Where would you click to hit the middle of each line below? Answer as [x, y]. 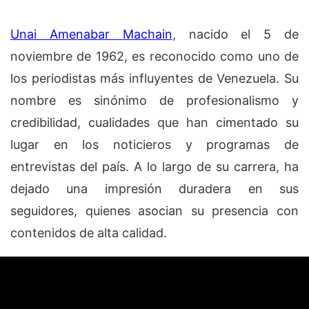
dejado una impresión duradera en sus [154, 188]
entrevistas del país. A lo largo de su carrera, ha [154, 166]
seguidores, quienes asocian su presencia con [154, 210]
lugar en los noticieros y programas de [154, 144]
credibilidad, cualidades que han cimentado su [154, 122]
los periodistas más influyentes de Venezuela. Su [154, 78]
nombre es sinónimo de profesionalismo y [154, 100]
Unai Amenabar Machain [91, 34]
